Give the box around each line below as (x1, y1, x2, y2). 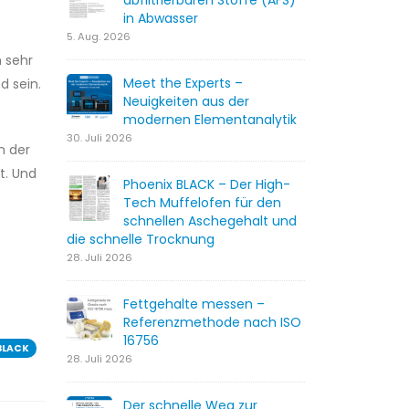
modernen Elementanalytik (123, 110, 297, 129)
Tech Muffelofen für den (123, 194, 281, 212)
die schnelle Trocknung (67, 230, 215, 248)
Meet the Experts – (123, 74, 243, 92)
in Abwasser (123, 9, 198, 27)
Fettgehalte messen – (123, 295, 265, 313)
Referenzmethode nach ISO (123, 313, 301, 331)
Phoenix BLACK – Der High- (123, 175, 290, 194)
